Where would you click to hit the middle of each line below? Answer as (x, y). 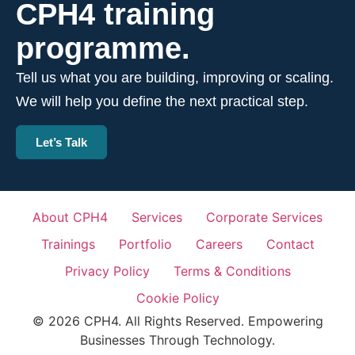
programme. (103, 49)
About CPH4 (70, 217)
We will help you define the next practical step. (162, 102)
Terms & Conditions (232, 271)
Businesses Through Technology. (177, 340)
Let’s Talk (61, 142)
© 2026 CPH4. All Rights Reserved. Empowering (177, 321)
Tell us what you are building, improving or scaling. (175, 78)
